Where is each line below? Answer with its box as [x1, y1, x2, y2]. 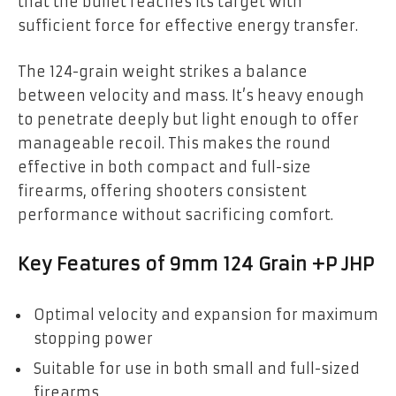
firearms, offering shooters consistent [18, 181, 307, 200]
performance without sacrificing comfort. [18, 205, 333, 224]
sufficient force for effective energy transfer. [18, 17, 358, 35]
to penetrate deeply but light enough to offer [18, 110, 359, 128]
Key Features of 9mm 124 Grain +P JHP [18, 253, 374, 277]
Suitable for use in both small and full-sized [34, 359, 360, 377]
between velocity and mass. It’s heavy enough [18, 86, 364, 104]
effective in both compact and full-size [18, 157, 311, 176]
